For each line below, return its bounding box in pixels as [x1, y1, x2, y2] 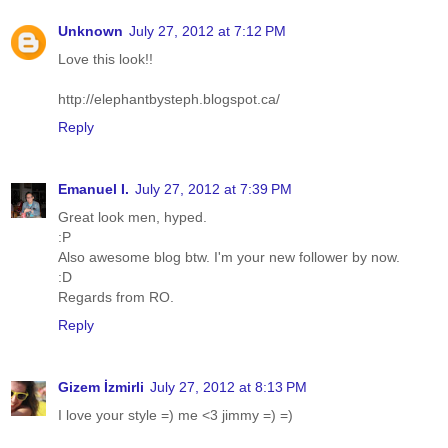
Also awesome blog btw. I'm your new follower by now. [58, 248, 400, 265]
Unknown [58, 22, 123, 39]
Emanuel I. [58, 180, 129, 197]
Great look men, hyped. [58, 208, 207, 225]
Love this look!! [58, 50, 153, 67]
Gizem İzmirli [58, 378, 144, 395]
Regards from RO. [58, 288, 174, 305]
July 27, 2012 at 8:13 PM [150, 378, 307, 395]
